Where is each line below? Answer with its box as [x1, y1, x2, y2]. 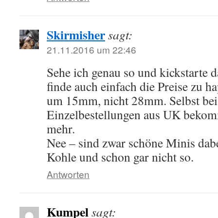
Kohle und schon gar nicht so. [47, 148, 194, 165]
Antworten [47, 167, 90, 181]
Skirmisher [47, 25, 105, 44]
